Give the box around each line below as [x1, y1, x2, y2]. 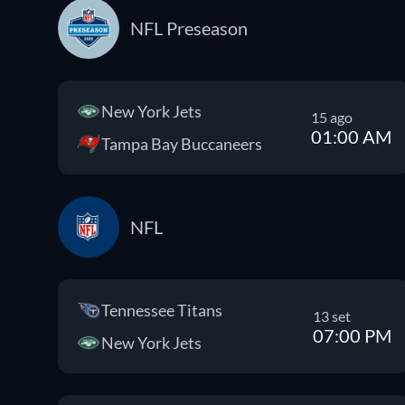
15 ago [311, 108, 353, 126]
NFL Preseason [130, 17, 248, 39]
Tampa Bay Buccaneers [101, 134, 262, 154]
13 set [313, 306, 352, 325]
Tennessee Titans [101, 300, 222, 320]
